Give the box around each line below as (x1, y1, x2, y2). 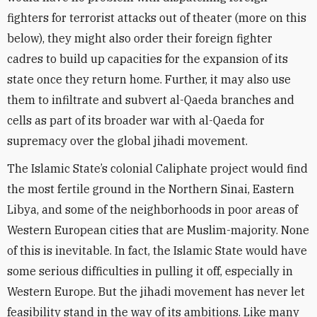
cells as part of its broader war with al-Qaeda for (7, 113, 265, 127)
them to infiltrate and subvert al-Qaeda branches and (7, 93, 294, 107)
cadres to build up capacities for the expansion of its (7, 52, 288, 66)
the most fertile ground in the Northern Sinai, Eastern (7, 182, 294, 196)
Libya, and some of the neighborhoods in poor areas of (7, 202, 298, 217)
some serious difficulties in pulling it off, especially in (7, 264, 293, 278)
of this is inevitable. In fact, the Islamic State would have (7, 243, 307, 258)
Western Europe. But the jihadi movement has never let (7, 284, 305, 299)
